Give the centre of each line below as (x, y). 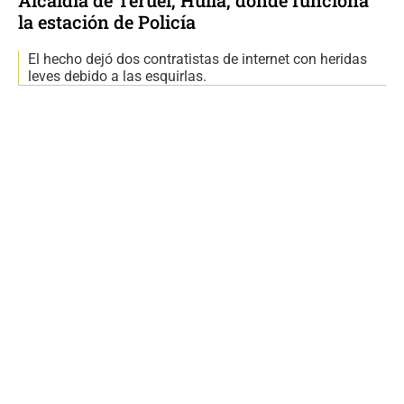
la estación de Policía (107, 21)
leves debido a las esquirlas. (117, 76)
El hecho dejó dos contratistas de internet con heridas (197, 59)
